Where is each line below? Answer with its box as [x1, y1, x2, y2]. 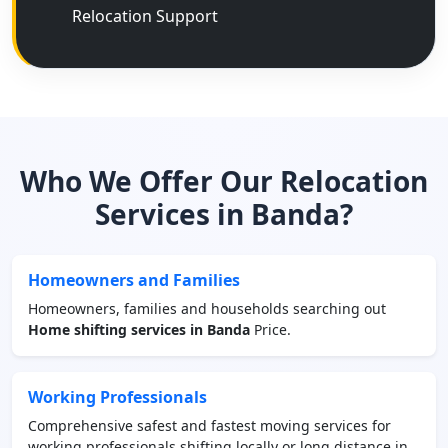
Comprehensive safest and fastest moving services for [28, 416, 391, 435]
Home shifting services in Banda [28, 320, 250, 339]
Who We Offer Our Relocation [20, 162, 428, 200]
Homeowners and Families [28, 269, 240, 291]
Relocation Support [72, 5, 218, 27]
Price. [250, 320, 291, 339]
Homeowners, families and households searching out [28, 299, 386, 318]
